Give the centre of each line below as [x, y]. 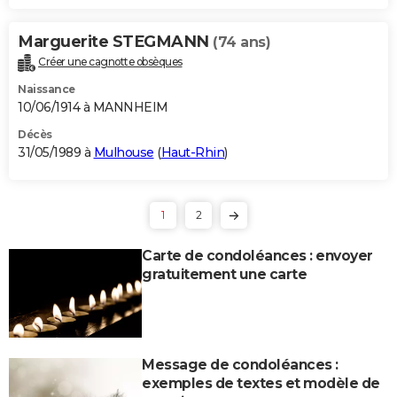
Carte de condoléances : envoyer [257, 255]
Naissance [47, 89]
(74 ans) [241, 42]
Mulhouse [124, 152]
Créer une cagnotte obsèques [110, 61]
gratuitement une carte [224, 274]
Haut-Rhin [192, 152]
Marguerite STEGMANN [115, 41]
